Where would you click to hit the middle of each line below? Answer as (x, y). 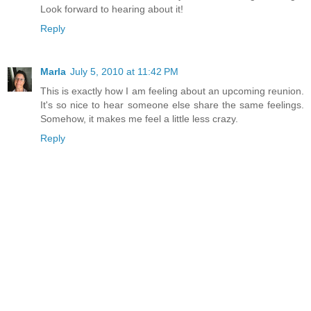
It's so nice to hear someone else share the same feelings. (172, 105)
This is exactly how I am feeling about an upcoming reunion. (172, 91)
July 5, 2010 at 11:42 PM (124, 72)
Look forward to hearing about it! (112, 9)
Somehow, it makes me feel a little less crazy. (139, 119)
